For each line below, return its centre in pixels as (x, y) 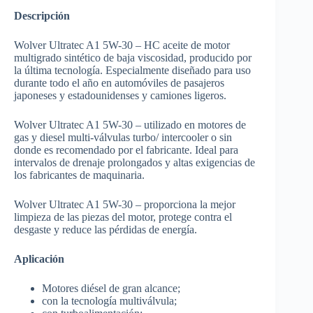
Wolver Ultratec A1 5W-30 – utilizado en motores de (130, 124)
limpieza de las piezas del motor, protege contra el (123, 217)
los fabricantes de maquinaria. (79, 175)
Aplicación (39, 259)
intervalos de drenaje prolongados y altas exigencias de (134, 162)
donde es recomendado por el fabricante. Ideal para (126, 150)
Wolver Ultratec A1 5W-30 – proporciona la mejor (125, 204)
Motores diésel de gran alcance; (111, 288)
